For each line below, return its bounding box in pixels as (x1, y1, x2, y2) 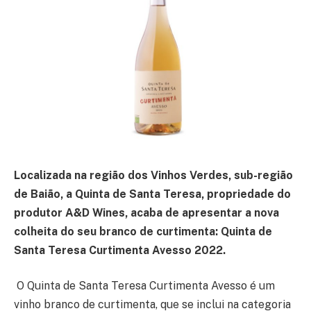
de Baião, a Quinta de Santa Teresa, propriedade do (14, 187, 291, 201)
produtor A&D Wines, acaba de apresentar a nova (14, 205, 279, 219)
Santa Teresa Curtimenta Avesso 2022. (14, 243, 226, 257)
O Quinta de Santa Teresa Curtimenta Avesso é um (17, 279, 275, 293)
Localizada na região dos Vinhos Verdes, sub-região (14, 168, 293, 182)
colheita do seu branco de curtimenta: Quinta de (14, 224, 272, 238)
